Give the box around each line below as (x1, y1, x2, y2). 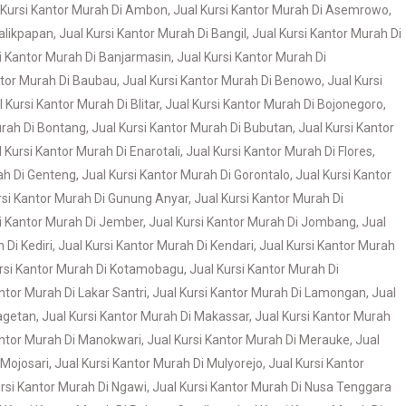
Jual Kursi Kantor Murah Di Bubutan (92, 121, 293, 135)
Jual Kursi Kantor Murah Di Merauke (147, 333, 350, 347)
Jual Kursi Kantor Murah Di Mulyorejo (54, 356, 263, 371)
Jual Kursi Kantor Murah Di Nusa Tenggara (152, 380, 391, 394)
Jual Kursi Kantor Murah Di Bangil (59, 26, 246, 41)
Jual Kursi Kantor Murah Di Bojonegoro (165, 97, 383, 111)
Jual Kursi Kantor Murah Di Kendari (58, 238, 254, 253)
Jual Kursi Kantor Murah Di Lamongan (152, 285, 366, 300)
